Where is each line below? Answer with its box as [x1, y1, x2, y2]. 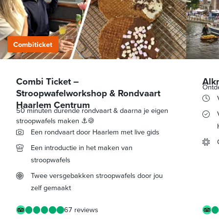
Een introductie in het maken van [30, 142, 132, 153]
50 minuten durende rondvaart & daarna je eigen [16, 105, 169, 116]
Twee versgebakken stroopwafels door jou [30, 170, 163, 181]
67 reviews [64, 204, 98, 215]
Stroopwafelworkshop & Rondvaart [16, 86, 161, 100]
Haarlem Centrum [16, 98, 90, 111]
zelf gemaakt [30, 182, 71, 194]
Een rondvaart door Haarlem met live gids [30, 126, 159, 137]
